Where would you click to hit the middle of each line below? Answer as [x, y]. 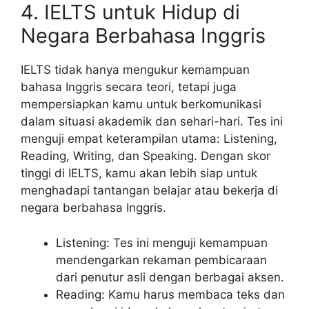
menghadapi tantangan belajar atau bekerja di [149, 191]
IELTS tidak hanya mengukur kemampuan [135, 70]
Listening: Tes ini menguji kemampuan [162, 242]
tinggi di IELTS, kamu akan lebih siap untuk [139, 173]
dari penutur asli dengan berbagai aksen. [170, 277]
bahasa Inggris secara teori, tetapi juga [129, 87]
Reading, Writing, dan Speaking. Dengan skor [146, 156]
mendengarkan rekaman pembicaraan [161, 260]
